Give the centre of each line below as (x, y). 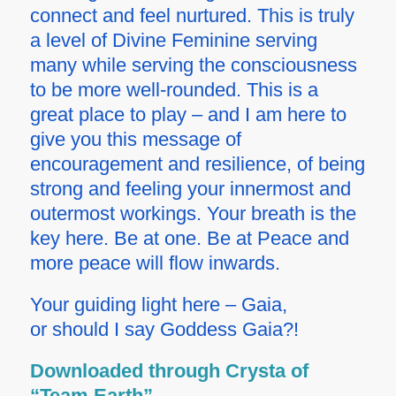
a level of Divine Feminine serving (173, 40)
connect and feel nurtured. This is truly (192, 15)
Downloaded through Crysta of (169, 370)
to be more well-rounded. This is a (174, 89)
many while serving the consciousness (193, 65)
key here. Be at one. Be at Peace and (189, 238)
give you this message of (135, 139)
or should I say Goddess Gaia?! (164, 329)
